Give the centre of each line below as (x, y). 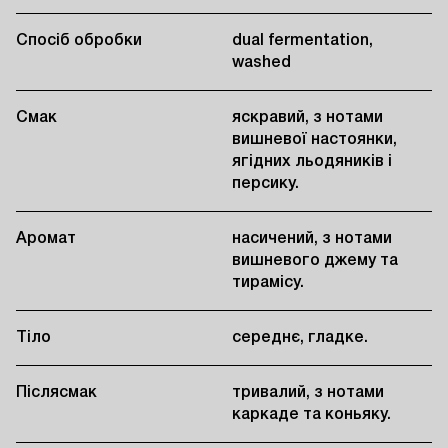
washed (261, 63)
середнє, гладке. (300, 338)
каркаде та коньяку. (311, 415)
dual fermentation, (302, 41)
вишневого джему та (315, 261)
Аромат (46, 239)
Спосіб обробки (79, 41)
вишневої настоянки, (314, 140)
